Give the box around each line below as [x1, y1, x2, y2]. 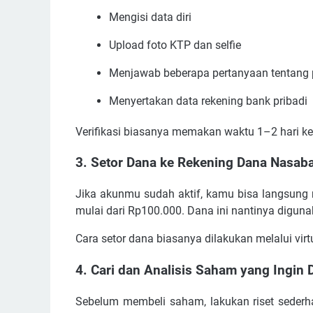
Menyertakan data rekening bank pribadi [109, 94, 307, 108]
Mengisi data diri [109, 10, 191, 24]
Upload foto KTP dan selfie [109, 38, 241, 52]
